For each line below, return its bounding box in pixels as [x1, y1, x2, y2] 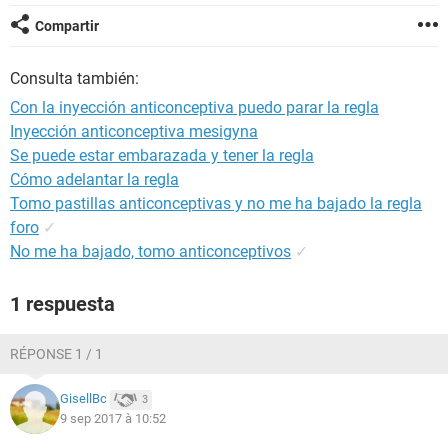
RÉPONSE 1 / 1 [10, 346, 103, 362]
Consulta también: [10, 69, 139, 88]
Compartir [35, 18, 99, 34]
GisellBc [60, 391, 107, 407]
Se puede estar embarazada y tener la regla [10, 146, 314, 165]
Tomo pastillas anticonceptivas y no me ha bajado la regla [10, 194, 422, 213]
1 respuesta [10, 292, 115, 316]
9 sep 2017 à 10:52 [60, 411, 166, 426]
